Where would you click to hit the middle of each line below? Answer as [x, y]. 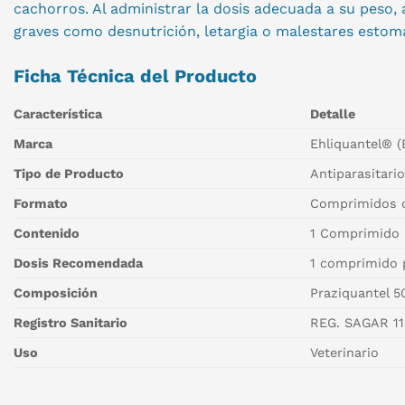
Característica [58, 113]
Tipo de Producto [69, 173]
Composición [56, 292]
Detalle [333, 113]
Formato [41, 203]
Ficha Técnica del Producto [135, 75]
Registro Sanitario [71, 322]
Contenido [47, 233]
